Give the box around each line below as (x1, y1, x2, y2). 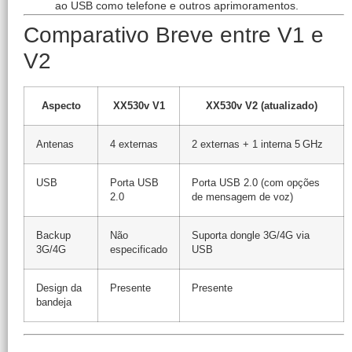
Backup (36, 229, 71, 241)
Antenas (36, 138, 74, 150)
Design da (36, 282, 82, 294)
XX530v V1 (112, 100, 165, 112)
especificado (110, 244, 167, 255)
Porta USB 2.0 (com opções (192, 177, 320, 189)
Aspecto (41, 100, 81, 112)
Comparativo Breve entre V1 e (24, 22, 324, 47)
